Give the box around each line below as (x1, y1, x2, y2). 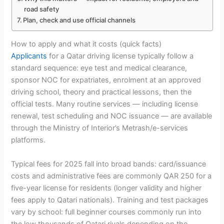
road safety (24, 4, 59, 13)
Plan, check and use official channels (23, 15, 136, 24)
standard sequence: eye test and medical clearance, (11, 63, 187, 73)
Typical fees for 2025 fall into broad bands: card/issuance (11, 159, 206, 168)
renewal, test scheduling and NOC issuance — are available (11, 111, 212, 121)
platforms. (11, 135, 46, 145)
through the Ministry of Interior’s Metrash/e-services (11, 123, 188, 133)
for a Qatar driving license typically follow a (47, 51, 194, 61)
